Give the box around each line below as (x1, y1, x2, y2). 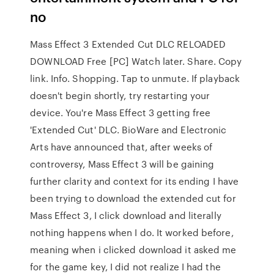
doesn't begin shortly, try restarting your (30, 89, 210, 102)
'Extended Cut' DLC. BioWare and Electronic (30, 123, 227, 136)
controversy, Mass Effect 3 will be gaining (30, 157, 215, 171)
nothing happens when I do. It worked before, (30, 226, 234, 239)
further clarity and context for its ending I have (30, 174, 239, 188)
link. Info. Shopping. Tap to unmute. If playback (30, 72, 240, 85)
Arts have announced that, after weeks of (30, 140, 213, 154)
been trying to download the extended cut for (30, 191, 236, 205)
